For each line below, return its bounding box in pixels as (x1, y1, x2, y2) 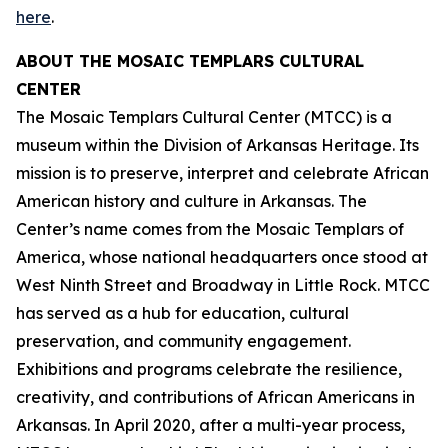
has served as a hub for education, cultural (16, 303, 349, 323)
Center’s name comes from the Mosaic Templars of (16, 219, 404, 239)
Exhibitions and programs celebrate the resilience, (16, 359, 402, 379)
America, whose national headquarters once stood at (16, 247, 428, 267)
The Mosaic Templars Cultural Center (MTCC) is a (16, 107, 392, 127)
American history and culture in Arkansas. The (16, 191, 367, 211)
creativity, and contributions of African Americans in (16, 387, 415, 407)
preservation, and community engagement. (16, 331, 351, 351)
